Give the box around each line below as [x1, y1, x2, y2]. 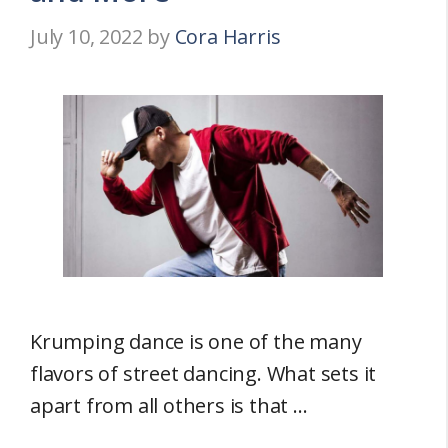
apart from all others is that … [30, 391, 308, 419]
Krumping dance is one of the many [30, 327, 362, 355]
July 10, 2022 [30, 22, 143, 50]
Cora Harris [174, 22, 281, 50]
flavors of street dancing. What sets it [30, 359, 377, 387]
